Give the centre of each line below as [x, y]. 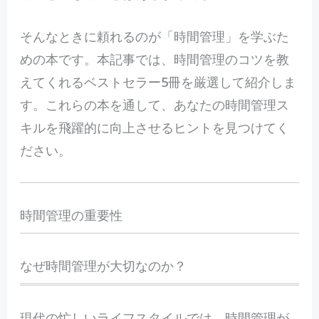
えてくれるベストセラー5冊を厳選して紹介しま [158, 82]
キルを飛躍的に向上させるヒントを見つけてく [154, 128]
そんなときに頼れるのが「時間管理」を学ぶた [154, 37]
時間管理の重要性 [71, 215]
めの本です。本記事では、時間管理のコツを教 [154, 59]
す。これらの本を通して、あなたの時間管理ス [154, 105]
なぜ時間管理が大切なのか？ [103, 265]
